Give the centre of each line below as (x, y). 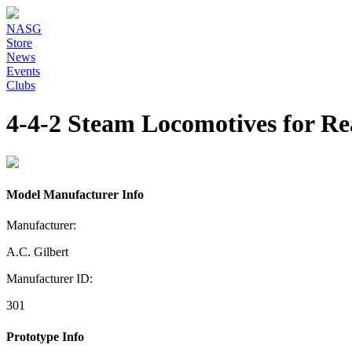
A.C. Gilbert (37, 252)
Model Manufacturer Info (75, 195)
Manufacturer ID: (49, 279)
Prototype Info (45, 336)
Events (23, 71)
